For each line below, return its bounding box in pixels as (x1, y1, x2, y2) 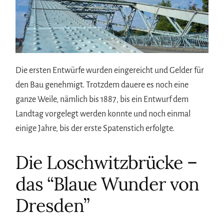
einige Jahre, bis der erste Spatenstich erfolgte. (15, 124, 175, 133)
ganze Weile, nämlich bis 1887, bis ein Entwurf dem (15, 95, 189, 104)
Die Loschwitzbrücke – (15, 151, 197, 174)
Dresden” (15, 194, 90, 217)
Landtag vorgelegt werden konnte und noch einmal (15, 109, 191, 119)
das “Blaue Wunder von (15, 172, 199, 196)
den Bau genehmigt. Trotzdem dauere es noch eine (15, 80, 189, 90)
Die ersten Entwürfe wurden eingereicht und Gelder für (15, 66, 204, 75)
